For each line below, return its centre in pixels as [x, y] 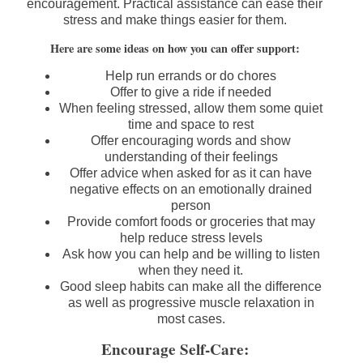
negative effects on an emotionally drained [191, 190]
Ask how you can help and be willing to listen [191, 254]
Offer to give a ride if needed [191, 92]
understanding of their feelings [191, 157]
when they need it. [191, 271]
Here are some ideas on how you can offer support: [175, 49]
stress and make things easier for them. [175, 20]
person [191, 206]
